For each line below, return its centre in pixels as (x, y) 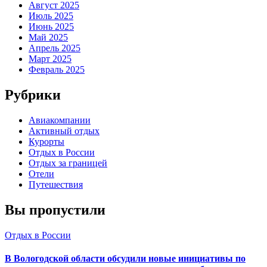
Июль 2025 (51, 15)
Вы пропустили (55, 209)
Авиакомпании (60, 120)
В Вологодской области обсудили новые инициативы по (125, 258)
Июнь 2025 (51, 26)
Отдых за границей (68, 163)
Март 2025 (50, 58)
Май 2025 (48, 37)
